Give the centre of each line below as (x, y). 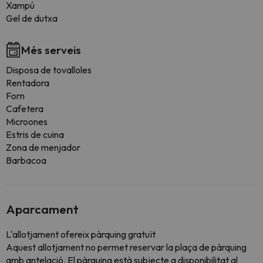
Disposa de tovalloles (49, 70)
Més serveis (51, 50)
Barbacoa (26, 160)
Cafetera (25, 109)
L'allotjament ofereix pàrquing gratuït (81, 234)
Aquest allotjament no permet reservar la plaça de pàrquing (126, 247)
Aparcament (42, 209)
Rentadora (28, 83)
